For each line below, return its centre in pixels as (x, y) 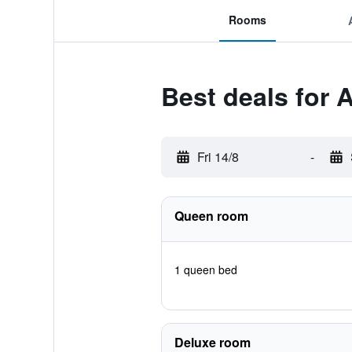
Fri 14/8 (218, 157)
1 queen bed (205, 269)
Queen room (211, 216)
